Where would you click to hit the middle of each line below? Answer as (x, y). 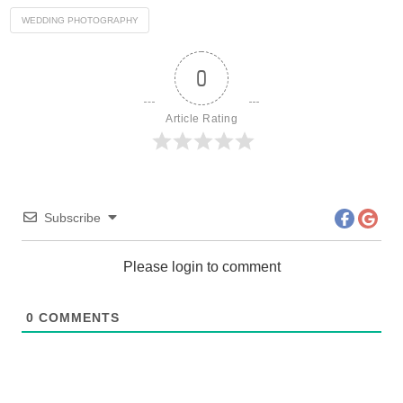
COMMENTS (76, 317)
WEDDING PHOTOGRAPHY (80, 20)
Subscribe (72, 218)
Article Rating (201, 119)
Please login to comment (201, 266)
